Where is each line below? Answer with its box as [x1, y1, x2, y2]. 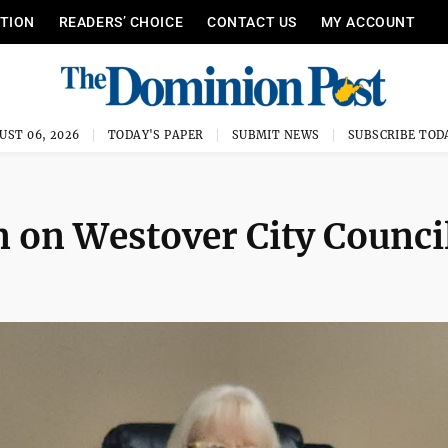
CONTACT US [207, 14, 297, 30]
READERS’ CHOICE [58, 14, 184, 30]
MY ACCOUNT [320, 14, 416, 30]
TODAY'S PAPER [107, 128, 204, 142]
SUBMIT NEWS [231, 128, 320, 142]
